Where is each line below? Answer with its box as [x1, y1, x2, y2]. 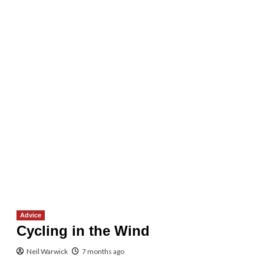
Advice [19, 211, 41, 219]
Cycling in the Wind [16, 222, 150, 239]
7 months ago [81, 246, 124, 256]
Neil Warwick [26, 246, 68, 256]
